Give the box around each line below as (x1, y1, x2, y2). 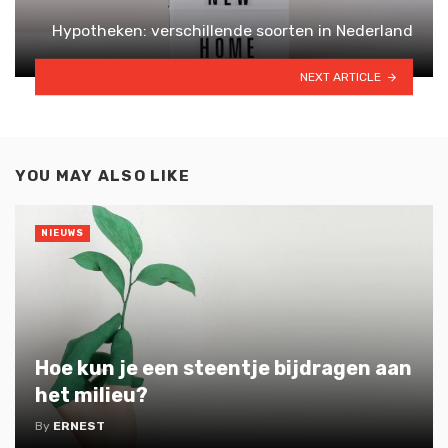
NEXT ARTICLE (300, 69, 382, 84)
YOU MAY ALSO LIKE (15, 167, 190, 186)
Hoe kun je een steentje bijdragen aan (35, 355, 412, 380)
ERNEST (53, 418, 105, 433)
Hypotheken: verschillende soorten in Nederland (52, 21, 413, 41)
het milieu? (35, 382, 148, 407)
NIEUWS (41, 227, 84, 238)
